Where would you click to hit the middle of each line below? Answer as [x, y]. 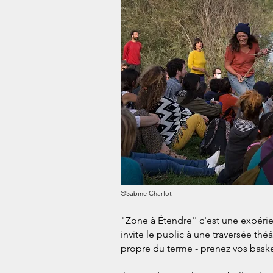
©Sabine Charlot [146, 193]
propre [137, 248]
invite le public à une [167, 234]
